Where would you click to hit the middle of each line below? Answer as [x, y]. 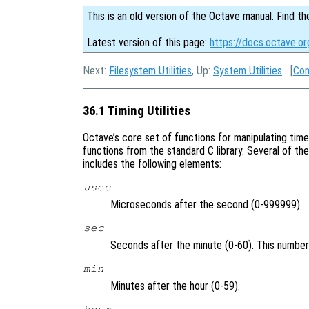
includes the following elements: [152, 164]
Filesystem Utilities [150, 71]
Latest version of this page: [148, 42]
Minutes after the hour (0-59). [175, 286]
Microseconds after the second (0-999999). [206, 205]
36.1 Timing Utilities [137, 111]
